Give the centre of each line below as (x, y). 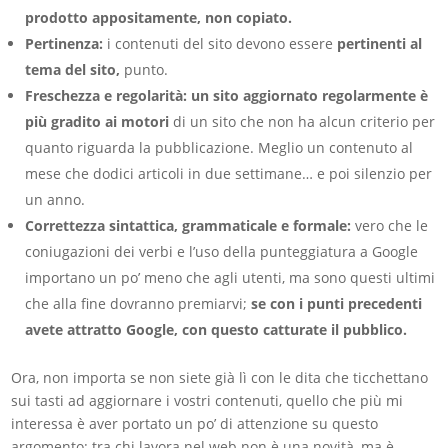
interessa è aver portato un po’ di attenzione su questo (195, 424)
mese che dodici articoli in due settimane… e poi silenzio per (229, 174)
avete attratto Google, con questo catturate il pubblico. (216, 330)
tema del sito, (73, 70)
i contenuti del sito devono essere (220, 44)
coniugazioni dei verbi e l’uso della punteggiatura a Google (222, 252)
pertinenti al (380, 44)
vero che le (390, 226)
